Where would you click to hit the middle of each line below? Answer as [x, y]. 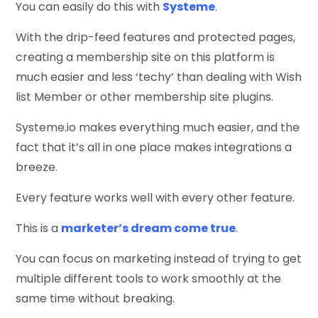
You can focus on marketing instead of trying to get [159, 258]
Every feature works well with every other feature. [155, 197]
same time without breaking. [95, 298]
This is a [39, 228]
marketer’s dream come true [149, 228]
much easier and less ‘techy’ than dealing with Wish [159, 77]
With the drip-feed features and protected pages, [156, 37]
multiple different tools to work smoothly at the [149, 278]
